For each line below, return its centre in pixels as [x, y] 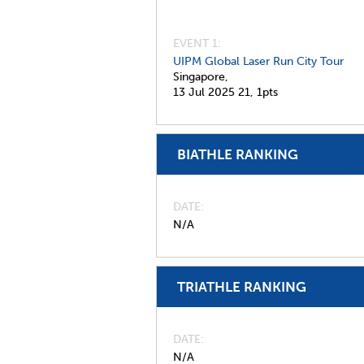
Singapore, [201, 77]
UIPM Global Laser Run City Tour [258, 61]
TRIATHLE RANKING [242, 287]
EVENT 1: [197, 43]
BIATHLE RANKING [238, 154]
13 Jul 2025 [204, 92]
